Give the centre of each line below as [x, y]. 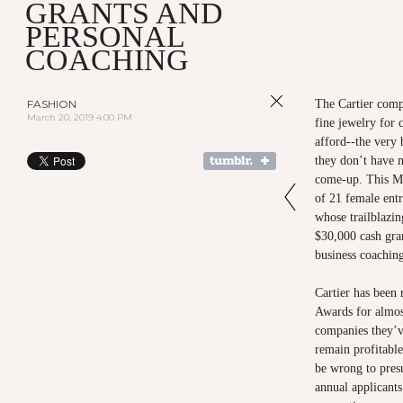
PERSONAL [105, 36]
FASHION [52, 104]
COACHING [107, 59]
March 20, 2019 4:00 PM [80, 117]
